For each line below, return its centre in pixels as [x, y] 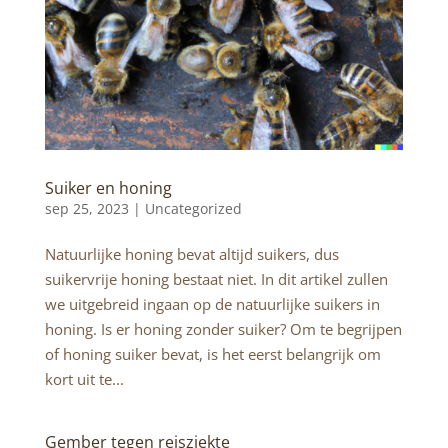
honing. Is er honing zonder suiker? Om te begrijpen [223, 329]
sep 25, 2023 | [94, 209]
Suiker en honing [108, 188]
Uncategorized [193, 209]
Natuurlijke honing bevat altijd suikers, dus [191, 254]
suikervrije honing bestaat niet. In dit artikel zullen [216, 279]
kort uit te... [84, 379]
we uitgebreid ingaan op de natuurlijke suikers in [212, 304]
